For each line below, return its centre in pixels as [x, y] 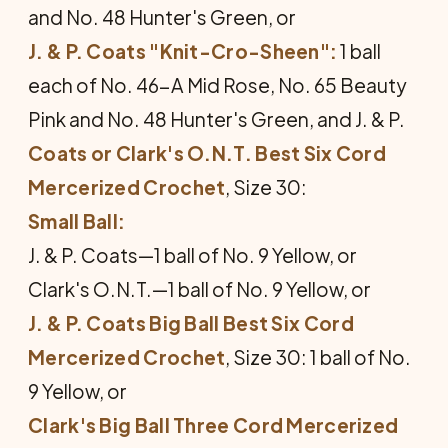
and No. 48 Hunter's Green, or [162, 17]
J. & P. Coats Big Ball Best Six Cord [191, 323]
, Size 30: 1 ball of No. [318, 357]
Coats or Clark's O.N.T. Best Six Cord [207, 153]
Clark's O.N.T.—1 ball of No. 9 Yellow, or [199, 289]
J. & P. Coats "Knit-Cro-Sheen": [183, 51]
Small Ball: [77, 221]
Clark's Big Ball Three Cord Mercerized [213, 425]
